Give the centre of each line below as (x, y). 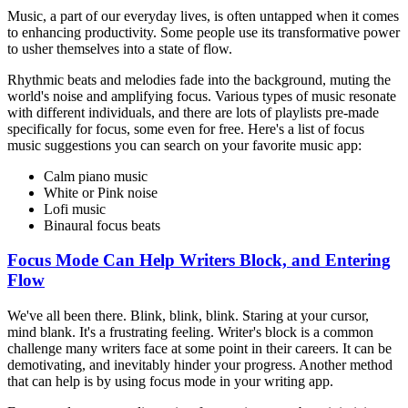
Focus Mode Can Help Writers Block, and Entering (199, 260)
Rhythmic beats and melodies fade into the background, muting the (199, 79)
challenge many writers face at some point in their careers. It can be (199, 348)
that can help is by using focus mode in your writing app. (170, 381)
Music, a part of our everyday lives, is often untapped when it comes (203, 15)
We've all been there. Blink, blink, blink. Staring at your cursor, (188, 315)
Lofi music (75, 209)
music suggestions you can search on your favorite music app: (184, 145)
